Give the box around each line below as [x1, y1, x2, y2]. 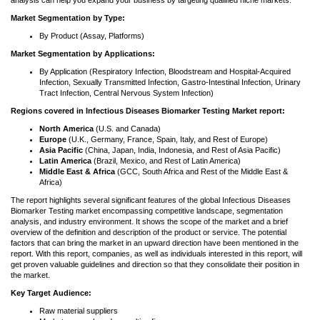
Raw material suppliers [39, 306, 118, 315]
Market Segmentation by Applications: [11, 49, 155, 58]
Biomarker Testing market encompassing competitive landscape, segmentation [11, 206, 283, 215]
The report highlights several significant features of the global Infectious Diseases [11, 196, 291, 204]
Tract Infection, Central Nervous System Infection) [39, 89, 214, 97]
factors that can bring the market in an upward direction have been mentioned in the [11, 239, 299, 247]
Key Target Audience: [11, 289, 91, 297]
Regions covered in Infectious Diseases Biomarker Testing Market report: [11, 106, 285, 115]
